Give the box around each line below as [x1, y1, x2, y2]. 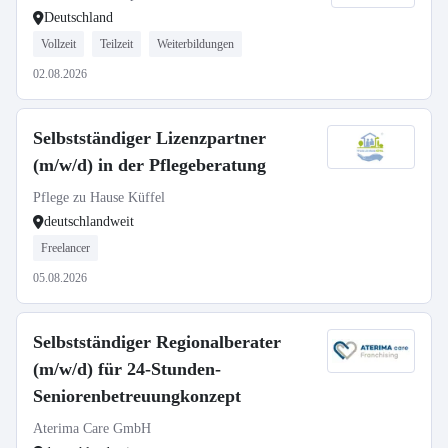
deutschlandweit [44, 214, 134, 229]
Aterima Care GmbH [33, 421, 151, 436]
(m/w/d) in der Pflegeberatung [33, 155, 266, 175]
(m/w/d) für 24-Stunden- [33, 359, 221, 379]
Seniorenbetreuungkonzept [33, 386, 241, 406]
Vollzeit [41, 37, 76, 51]
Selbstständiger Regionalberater [33, 332, 281, 352]
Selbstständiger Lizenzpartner [33, 128, 266, 148]
